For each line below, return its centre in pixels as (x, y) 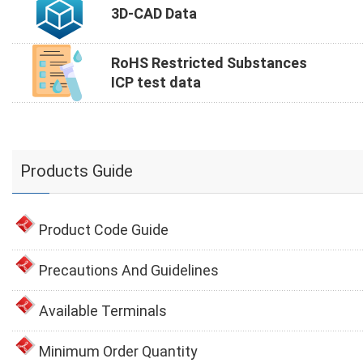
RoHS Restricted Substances (209, 63)
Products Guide (77, 171)
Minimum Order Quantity (118, 352)
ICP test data (156, 83)
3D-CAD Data (154, 14)
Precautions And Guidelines (129, 271)
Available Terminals (103, 311)
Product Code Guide (104, 230)
